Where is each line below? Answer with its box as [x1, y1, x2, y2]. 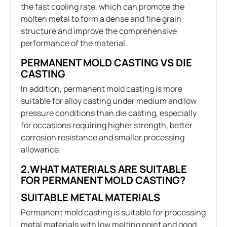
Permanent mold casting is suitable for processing [21, 206, 206, 218]
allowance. [21, 143, 61, 155]
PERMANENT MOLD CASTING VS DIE [21, 55, 192, 69]
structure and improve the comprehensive [21, 25, 177, 36]
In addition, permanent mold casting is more [21, 83, 182, 94]
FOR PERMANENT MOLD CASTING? [21, 173, 185, 187]
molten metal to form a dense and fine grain [21, 13, 181, 24]
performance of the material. [21, 37, 127, 49]
